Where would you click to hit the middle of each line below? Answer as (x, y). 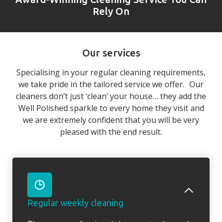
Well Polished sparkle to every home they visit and (111, 108)
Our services (111, 53)
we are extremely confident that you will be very (111, 120)
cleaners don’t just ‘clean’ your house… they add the (111, 96)
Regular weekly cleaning (75, 203)
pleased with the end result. (111, 132)
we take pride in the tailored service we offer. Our (111, 84)
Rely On (111, 11)
